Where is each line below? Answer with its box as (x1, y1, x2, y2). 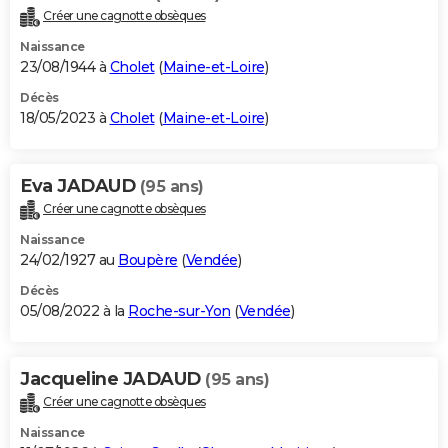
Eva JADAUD (20, 175, 140, 198)
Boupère (118, 251, 178, 270)
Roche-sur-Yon (128, 302, 231, 321)
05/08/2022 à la (20, 302, 128, 321)
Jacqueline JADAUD (20, 368, 205, 391)
